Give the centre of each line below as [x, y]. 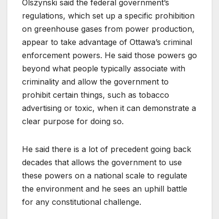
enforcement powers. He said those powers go [109, 55]
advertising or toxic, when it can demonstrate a [109, 108]
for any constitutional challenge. [82, 202]
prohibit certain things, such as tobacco [96, 95]
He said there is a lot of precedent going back [107, 149]
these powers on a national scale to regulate [105, 175]
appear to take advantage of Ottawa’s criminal [107, 42]
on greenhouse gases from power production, [108, 29]
